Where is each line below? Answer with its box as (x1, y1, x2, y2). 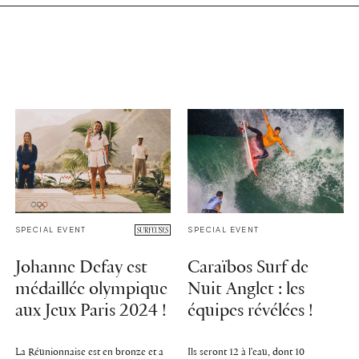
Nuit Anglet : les (188, 280, 305, 299)
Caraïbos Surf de (188, 258, 309, 277)
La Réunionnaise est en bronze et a (14, 346, 163, 357)
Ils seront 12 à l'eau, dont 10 (188, 346, 305, 357)
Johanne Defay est (14, 258, 147, 277)
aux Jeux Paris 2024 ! (14, 301, 167, 321)
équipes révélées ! (188, 301, 314, 321)
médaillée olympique (14, 280, 167, 299)
